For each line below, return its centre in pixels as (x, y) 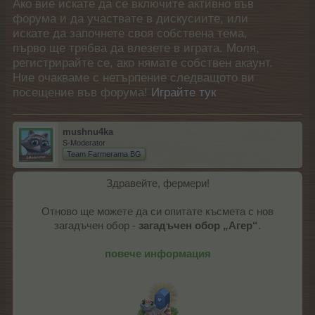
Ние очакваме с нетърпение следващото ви (134, 78)
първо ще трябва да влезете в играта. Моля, (136, 48)
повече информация (157, 254)
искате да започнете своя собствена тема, (130, 33)
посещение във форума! (82, 92)
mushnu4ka (88, 132)
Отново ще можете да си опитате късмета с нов (157, 212)
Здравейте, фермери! (157, 184)
